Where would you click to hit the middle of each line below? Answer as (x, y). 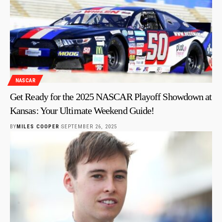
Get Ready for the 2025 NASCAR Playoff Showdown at (111, 97)
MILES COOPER (38, 127)
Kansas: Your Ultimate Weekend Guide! (82, 111)
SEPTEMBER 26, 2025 (89, 127)
